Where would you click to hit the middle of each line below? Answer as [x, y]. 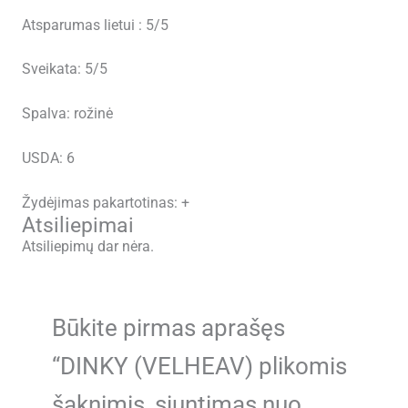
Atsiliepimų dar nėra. [87, 246]
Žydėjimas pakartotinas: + [105, 203]
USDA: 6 [48, 159]
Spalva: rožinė [67, 114]
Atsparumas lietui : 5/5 [95, 25]
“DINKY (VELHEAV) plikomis [200, 366]
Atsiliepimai [77, 224]
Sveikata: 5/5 [64, 70]
